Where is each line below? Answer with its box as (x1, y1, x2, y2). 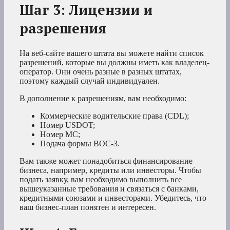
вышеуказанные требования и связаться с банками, (20, 184, 199, 194)
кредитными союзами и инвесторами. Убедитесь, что (20, 194, 206, 203)
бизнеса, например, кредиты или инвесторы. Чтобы (20, 166, 201, 175)
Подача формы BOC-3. (40, 139, 120, 148)
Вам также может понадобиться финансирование (20, 157, 193, 166)
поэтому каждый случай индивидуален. (20, 76, 160, 86)
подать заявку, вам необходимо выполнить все (20, 175, 182, 184)
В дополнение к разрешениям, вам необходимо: (20, 94, 186, 103)
